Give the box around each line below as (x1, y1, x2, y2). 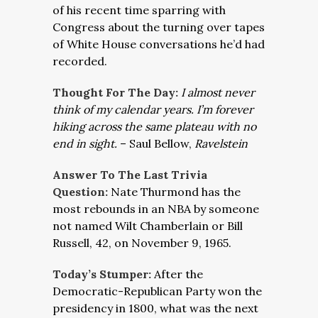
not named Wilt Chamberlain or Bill (53, 219, 243, 233)
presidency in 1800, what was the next (53, 301, 258, 315)
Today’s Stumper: (53, 267, 154, 281)
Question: (53, 185, 111, 199)
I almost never (181, 85, 255, 99)
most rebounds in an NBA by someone (53, 202, 259, 216)
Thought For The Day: (53, 85, 181, 99)
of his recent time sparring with (53, 3, 226, 17)
